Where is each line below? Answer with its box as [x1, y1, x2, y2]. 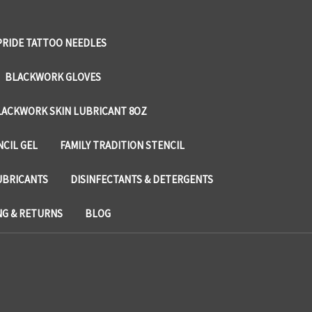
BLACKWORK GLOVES [5, 70, 101, 84]
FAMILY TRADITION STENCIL [60, 138, 185, 152]
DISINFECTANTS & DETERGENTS [70, 172, 213, 186]
